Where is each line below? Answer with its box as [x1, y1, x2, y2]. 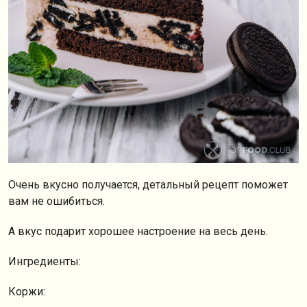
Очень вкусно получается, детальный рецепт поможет [8, 178, 288, 191]
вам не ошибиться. [8, 195, 108, 208]
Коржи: [8, 285, 45, 298]
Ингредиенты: [8, 255, 81, 268]
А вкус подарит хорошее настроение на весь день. [8, 225, 268, 238]
